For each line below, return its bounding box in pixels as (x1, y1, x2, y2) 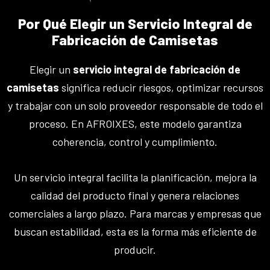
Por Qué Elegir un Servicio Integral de (17, 14, 253, 32)
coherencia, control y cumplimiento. (52, 134, 218, 148)
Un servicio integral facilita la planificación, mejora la (13, 170, 257, 184)
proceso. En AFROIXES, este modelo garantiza (28, 116, 242, 130)
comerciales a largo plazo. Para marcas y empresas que (8, 206, 262, 220)
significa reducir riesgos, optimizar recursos (59, 80, 263, 94)
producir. (114, 242, 156, 256)
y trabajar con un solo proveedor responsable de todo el (7, 98, 263, 112)
